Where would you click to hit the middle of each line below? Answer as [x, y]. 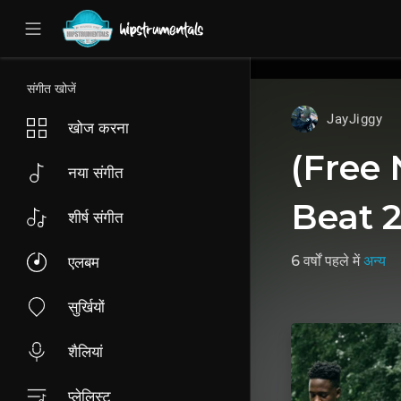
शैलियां [85, 352]
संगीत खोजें [51, 89]
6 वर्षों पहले [320, 261]
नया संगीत [96, 173]
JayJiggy [354, 119]
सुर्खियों [86, 307]
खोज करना [98, 128]
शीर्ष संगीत [96, 218]
